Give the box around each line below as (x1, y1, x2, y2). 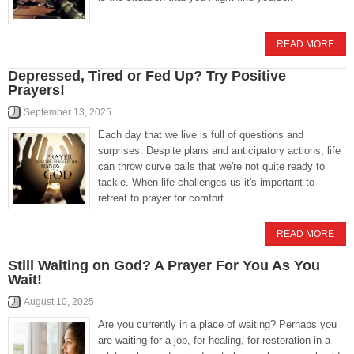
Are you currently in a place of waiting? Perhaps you (98, 318, 337, 330)
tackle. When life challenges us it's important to (98, 176, 314, 188)
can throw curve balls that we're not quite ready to (98, 160, 325, 172)
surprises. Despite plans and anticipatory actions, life (98, 145, 341, 156)
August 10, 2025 (24, 296, 94, 307)
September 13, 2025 (24, 107, 111, 118)
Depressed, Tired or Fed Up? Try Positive (8, 68, 286, 84)
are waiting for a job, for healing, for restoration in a (98, 334, 330, 346)
